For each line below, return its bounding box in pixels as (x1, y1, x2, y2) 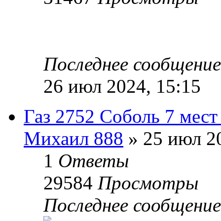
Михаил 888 (24, 127, 123, 149)
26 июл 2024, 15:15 (43, 75, 201, 97)
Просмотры (98, 172, 198, 193)
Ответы (58, 149, 129, 171)
